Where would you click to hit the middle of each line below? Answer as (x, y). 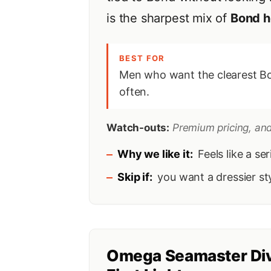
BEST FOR (142, 58)
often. (134, 91)
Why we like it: (155, 154)
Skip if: (135, 177)
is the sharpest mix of (168, 18)
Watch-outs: (138, 127)
